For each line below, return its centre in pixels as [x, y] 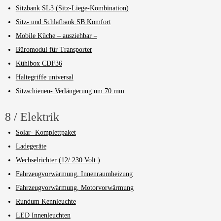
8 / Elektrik [32, 117]
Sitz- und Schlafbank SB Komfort [63, 22]
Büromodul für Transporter [54, 49]
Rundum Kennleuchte [46, 201]
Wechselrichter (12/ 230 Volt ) [58, 160]
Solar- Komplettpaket [46, 132]
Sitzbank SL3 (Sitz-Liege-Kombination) [72, 8]
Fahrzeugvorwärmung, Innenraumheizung [74, 174]
